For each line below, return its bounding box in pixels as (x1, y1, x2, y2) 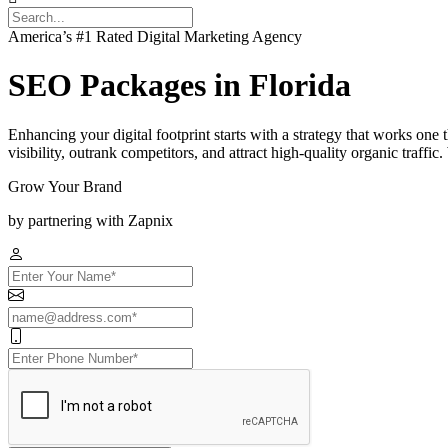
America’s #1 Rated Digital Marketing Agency (8, 28, 302, 45)
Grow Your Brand (8, 177, 122, 195)
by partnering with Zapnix (8, 211, 173, 229)
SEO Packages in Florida (8, 67, 351, 104)
